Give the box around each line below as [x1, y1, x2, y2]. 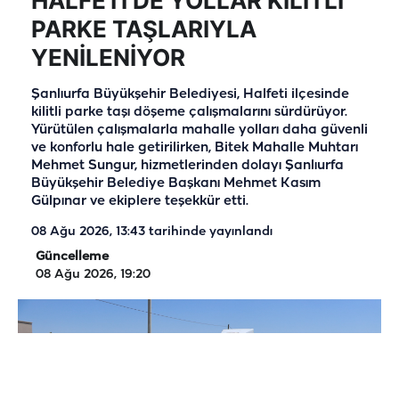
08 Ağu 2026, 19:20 [36, 267, 151, 281]
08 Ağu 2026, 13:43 [31, 224, 145, 239]
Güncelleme [36, 249, 109, 264]
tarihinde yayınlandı [145, 224, 273, 239]
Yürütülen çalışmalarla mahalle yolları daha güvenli [31, 122, 368, 137]
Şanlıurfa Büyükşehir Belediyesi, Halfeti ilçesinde [31, 86, 349, 102]
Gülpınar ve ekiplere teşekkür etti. [31, 193, 248, 208]
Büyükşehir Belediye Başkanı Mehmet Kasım [31, 175, 321, 191]
